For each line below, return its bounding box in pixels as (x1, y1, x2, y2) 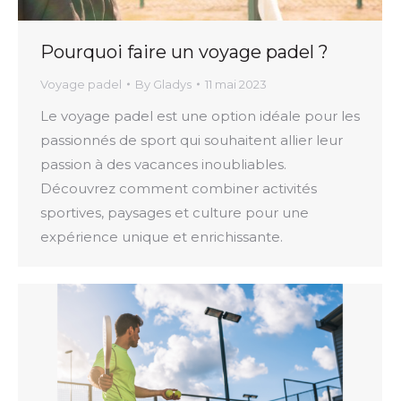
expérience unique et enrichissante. (40, 227, 283, 245)
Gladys (153, 76, 192, 91)
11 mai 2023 (205, 76, 267, 91)
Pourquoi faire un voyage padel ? (40, 40, 328, 63)
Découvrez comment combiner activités (40, 179, 317, 197)
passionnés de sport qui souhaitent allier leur (40, 131, 343, 149)
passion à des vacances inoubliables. (40, 155, 286, 173)
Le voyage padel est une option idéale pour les (40, 107, 360, 124)
